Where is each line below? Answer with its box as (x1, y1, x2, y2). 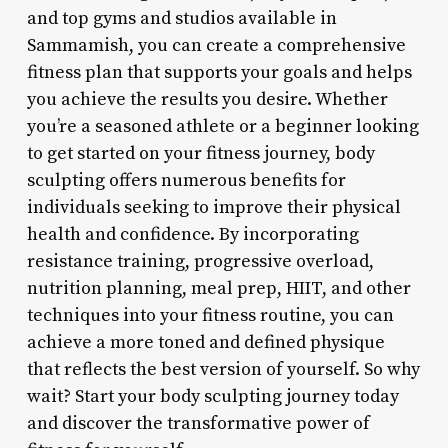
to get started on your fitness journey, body (26, 141, 375, 165)
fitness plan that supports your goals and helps (26, 60, 412, 84)
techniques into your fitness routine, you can (26, 303, 394, 327)
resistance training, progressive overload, (26, 249, 374, 273)
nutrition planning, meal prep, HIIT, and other (26, 276, 411, 300)
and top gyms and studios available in (26, 6, 337, 30)
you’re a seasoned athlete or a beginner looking (26, 114, 419, 138)
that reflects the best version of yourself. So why (26, 357, 420, 381)
